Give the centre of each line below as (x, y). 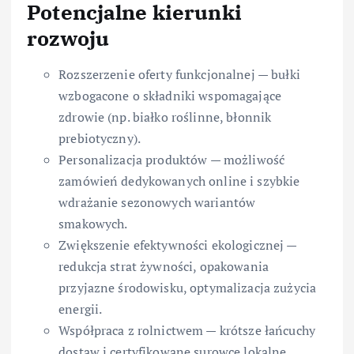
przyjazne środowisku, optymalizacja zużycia (188, 288)
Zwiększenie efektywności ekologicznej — (178, 245)
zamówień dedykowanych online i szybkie (179, 181)
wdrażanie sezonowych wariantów (157, 203)
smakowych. (93, 224)
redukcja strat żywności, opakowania (164, 267)
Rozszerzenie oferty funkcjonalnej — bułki (179, 75)
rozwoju (68, 38)
